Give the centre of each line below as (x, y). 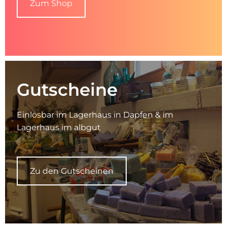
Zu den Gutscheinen (71, 171)
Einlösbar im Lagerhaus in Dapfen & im (95, 115)
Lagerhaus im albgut (59, 127)
